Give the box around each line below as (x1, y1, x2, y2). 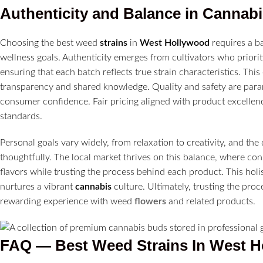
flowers (134, 197, 166, 207)
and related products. (166, 197, 255, 207)
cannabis (75, 182, 112, 192)
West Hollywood (140, 38, 210, 48)
